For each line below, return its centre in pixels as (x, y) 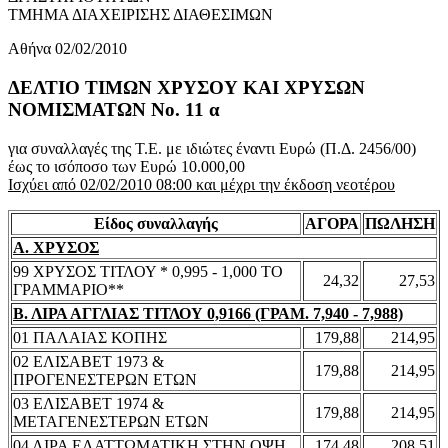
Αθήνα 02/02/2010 (67, 49)
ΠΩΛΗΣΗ (400, 223)
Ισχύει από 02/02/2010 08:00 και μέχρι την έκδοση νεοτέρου (201, 184)
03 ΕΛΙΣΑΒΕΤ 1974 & (88, 403)
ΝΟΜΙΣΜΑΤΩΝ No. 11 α (114, 110)
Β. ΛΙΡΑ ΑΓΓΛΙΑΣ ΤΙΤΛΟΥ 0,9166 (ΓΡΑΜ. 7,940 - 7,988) (208, 313)
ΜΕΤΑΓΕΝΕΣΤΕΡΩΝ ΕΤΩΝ (111, 421)
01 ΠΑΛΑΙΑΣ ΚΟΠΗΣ (90, 337)
